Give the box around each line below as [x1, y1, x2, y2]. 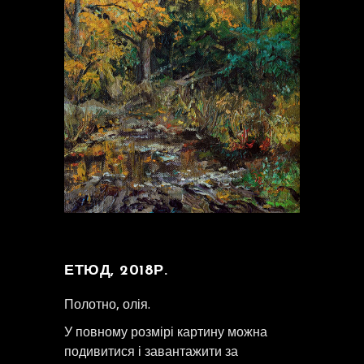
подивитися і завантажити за [64, 344, 245, 360]
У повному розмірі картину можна [64, 324, 267, 340]
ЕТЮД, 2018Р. [64, 263, 167, 279]
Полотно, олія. [64, 297, 150, 313]
